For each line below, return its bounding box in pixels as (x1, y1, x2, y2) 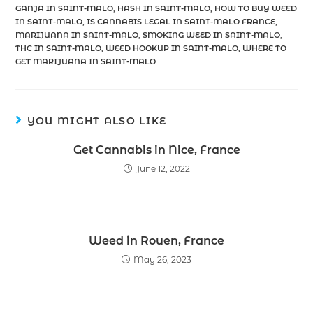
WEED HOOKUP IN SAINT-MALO (105, 43, 239, 53)
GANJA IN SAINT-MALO (15, 3, 114, 13)
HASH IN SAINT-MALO (117, 3, 211, 13)
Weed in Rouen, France (89, 233, 224, 247)
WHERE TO (242, 43, 287, 53)
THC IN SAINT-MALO (15, 43, 102, 53)
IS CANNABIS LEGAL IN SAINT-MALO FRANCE (87, 16, 276, 27)
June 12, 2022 (135, 163, 190, 174)
